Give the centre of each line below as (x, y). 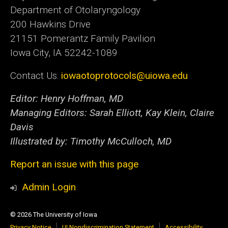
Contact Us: (36, 76)
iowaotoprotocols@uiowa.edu (124, 76)
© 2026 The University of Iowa (54, 214)
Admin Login (49, 187)
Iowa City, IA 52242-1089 (64, 53)
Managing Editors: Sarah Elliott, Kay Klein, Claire (112, 113)
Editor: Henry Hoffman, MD (67, 99)
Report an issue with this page (74, 164)
